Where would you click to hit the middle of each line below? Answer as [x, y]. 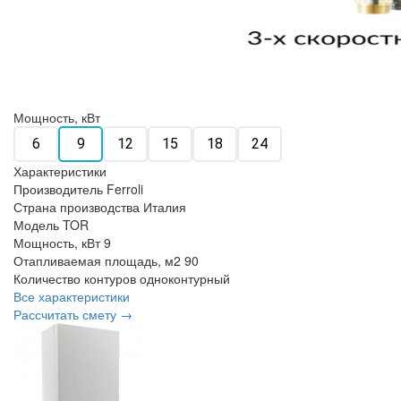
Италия [165, 207]
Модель [36, 225]
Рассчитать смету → [73, 315]
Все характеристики [72, 297]
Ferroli [125, 189]
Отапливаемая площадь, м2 [97, 261]
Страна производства [77, 207]
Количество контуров [75, 279]
